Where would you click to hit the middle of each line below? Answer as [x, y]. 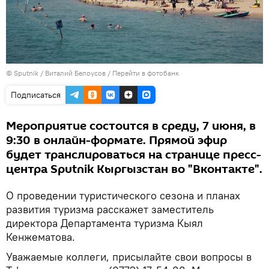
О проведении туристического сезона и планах [123, 196]
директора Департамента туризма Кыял [104, 223]
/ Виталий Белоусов [72, 73]
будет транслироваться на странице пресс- [134, 155]
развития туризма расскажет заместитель [110, 210]
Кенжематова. [41, 237]
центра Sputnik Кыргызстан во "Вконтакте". [134, 170]
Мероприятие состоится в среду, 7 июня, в [131, 126]
